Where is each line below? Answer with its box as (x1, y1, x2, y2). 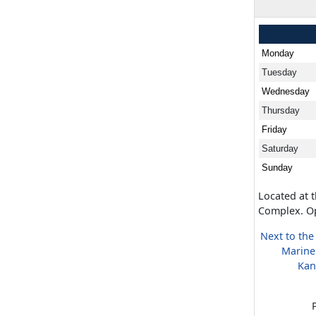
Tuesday (262, 66, 297, 78)
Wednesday (262, 85, 310, 97)
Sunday (262, 162, 293, 173)
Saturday (262, 142, 298, 154)
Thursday (262, 104, 300, 116)
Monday (262, 47, 294, 59)
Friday (262, 123, 287, 135)
